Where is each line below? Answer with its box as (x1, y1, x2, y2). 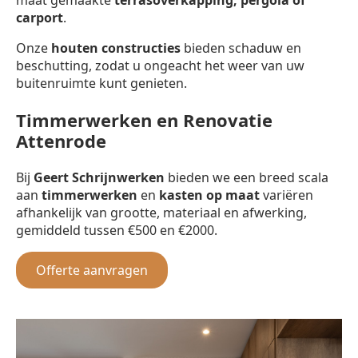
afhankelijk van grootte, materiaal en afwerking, (16, 203, 307, 221)
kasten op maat (159, 185, 260, 204)
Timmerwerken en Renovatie (16, 107, 272, 132)
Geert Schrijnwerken (34, 168, 165, 186)
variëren (260, 185, 313, 204)
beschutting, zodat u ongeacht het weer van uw (16, 56, 304, 74)
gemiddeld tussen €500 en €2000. (16, 221, 217, 239)
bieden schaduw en (181, 38, 301, 57)
